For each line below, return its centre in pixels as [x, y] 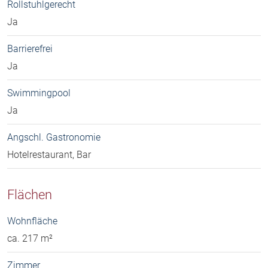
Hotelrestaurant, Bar [49, 154]
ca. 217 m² [30, 238]
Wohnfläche [32, 221]
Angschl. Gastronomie [54, 137]
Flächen [30, 194]
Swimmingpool [39, 93]
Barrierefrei [30, 48]
